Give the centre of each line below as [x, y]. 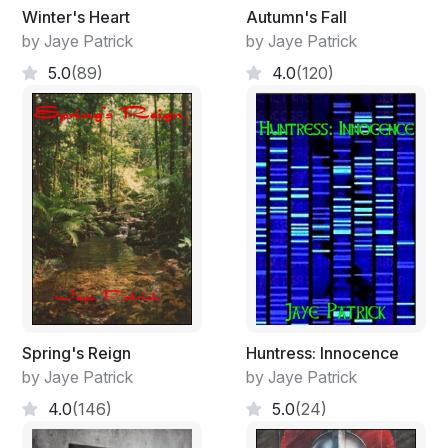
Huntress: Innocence [322, 352]
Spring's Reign [76, 352]
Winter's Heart [76, 16]
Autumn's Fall [296, 16]
